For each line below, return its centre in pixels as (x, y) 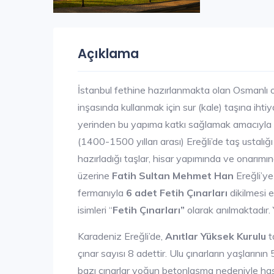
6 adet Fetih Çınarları (177, 192)
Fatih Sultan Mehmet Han (173, 175)
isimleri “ (95, 209)
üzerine (95, 175)
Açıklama (108, 53)
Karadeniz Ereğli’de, (121, 236)
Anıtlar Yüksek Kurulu (216, 236)
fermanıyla (102, 192)
